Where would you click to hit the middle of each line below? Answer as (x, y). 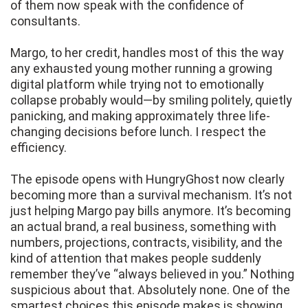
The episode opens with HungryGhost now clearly (147, 179)
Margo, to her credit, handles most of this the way (147, 53)
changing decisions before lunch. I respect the (138, 132)
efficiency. (38, 148)
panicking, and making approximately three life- (140, 116)
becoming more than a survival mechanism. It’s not (151, 195)
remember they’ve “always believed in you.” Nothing (152, 274)
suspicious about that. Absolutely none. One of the (150, 290)
